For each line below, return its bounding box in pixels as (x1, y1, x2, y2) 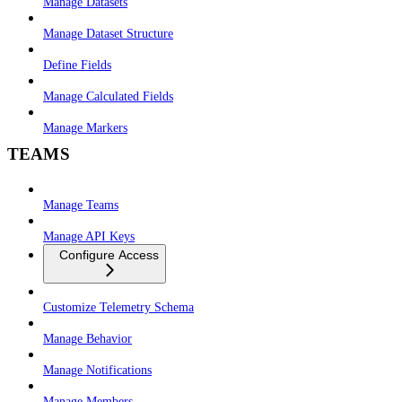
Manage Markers (43, 119, 127, 135)
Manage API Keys (43, 229, 135, 244)
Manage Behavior (43, 331, 132, 346)
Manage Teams (43, 197, 118, 213)
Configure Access (59, 247, 159, 262)
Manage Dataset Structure (43, 25, 173, 40)
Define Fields (43, 57, 111, 72)
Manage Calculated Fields (43, 88, 173, 103)
